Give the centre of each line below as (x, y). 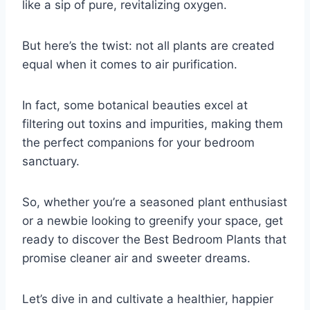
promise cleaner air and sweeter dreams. (136, 258)
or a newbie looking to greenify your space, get (153, 221)
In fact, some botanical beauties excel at (135, 106)
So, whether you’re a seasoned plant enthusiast (155, 202)
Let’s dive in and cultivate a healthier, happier (148, 299)
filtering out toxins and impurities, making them (153, 124)
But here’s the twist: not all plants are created (148, 46)
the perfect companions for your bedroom (138, 143)
